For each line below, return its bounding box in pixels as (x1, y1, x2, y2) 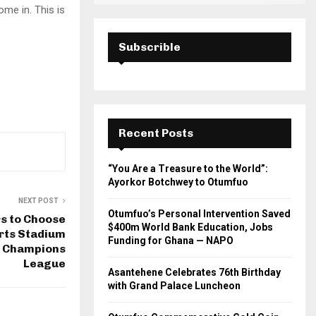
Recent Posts (119, 126, 193, 140)
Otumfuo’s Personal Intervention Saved (108, 208, 291, 220)
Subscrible (119, 40, 181, 54)
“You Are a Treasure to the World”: (108, 163, 268, 175)
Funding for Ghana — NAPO (108, 235, 233, 247)
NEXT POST (18, 196, 59, 205)
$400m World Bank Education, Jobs (108, 221, 273, 233)
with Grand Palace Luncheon (108, 280, 241, 292)
